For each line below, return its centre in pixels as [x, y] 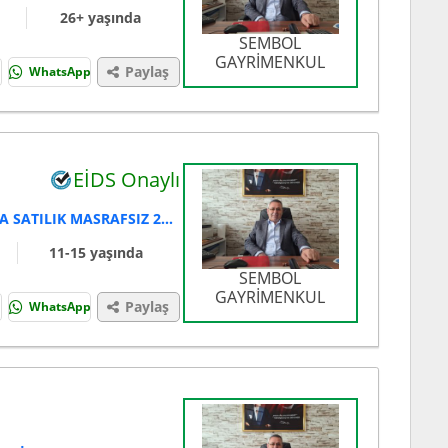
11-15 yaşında [95, 253]
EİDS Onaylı [126, 180]
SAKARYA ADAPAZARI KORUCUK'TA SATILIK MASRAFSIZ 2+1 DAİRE [167, 219]
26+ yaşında [100, 18]
